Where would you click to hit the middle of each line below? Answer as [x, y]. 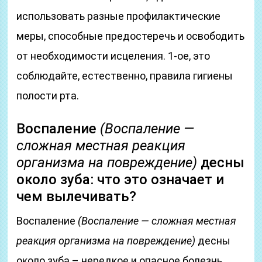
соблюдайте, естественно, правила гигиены [125, 76]
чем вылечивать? [77, 196]
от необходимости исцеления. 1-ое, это [113, 56]
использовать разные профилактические [119, 16]
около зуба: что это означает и [120, 180]
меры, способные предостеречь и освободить [131, 36]
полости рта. [48, 96]
